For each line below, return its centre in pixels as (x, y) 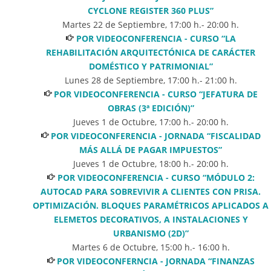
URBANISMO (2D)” (151, 233)
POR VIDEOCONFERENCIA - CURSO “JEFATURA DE (156, 94)
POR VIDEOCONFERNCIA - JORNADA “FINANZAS (156, 261)
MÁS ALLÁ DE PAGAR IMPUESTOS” (151, 149)
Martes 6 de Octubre (114, 247)
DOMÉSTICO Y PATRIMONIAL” (151, 66)
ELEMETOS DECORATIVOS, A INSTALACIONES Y (151, 219)
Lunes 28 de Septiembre (114, 80)
